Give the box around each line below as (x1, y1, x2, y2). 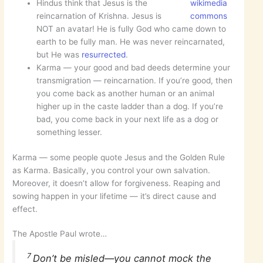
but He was (36, 50, 82, 60)
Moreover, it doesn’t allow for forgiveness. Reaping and (12, 178, 221, 188)
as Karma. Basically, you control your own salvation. (12, 165, 211, 175)
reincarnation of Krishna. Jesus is (36, 11, 162, 21)
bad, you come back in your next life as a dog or (36, 114, 219, 124)
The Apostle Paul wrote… (12, 229, 107, 239)
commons (190, 11, 227, 21)
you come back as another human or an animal (36, 89, 215, 99)
